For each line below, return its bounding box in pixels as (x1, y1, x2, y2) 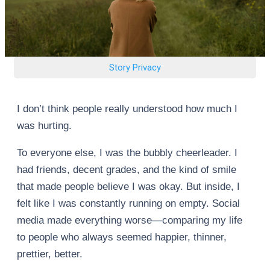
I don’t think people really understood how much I (17, 103, 237, 115)
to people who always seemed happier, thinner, (17, 231, 227, 243)
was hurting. (17, 120, 72, 131)
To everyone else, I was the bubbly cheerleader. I (17, 147, 237, 159)
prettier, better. (17, 248, 83, 260)
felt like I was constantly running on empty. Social (17, 198, 240, 209)
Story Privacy (109, 62, 161, 73)
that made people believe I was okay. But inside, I (17, 181, 240, 192)
